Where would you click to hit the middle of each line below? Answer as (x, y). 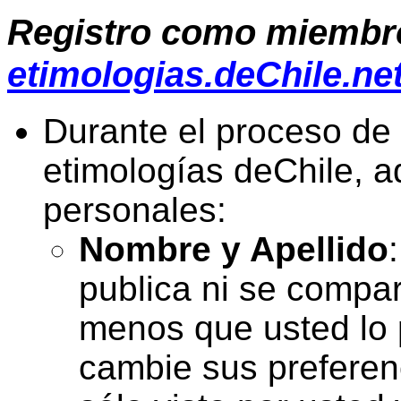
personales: (135, 210)
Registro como (137, 32)
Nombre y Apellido (234, 250)
